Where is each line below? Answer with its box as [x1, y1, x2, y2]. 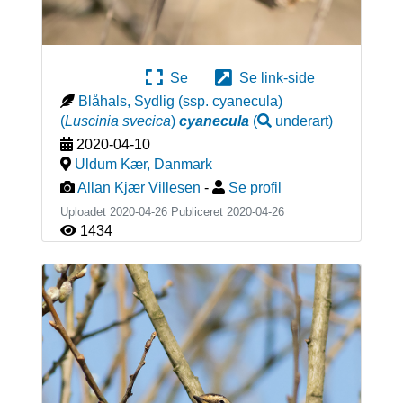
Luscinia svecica [64, 113, 171, 130]
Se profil [228, 180, 282, 196]
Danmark [153, 157, 212, 173]
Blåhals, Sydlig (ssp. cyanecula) [77, 94, 282, 110]
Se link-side [232, 70, 315, 86]
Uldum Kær [74, 157, 147, 173]
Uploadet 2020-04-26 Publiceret [59, 205, 227, 219]
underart [274, 113, 328, 130]
